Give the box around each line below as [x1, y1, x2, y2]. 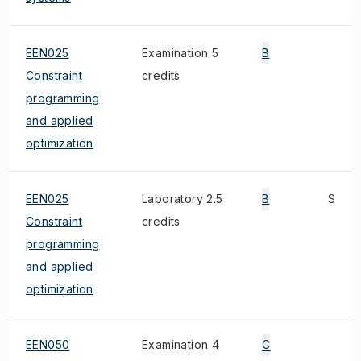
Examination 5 [142, 46, 219, 60]
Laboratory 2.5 [142, 192, 223, 205]
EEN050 [26, 338, 70, 351]
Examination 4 [142, 338, 220, 351]
